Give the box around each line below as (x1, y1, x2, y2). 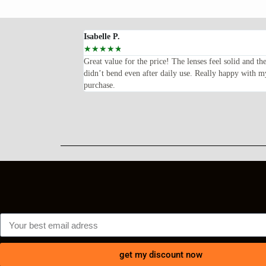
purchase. (84, 81, 115, 90)
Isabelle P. (84, 32, 120, 42)
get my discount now (119, 249, 202, 260)
